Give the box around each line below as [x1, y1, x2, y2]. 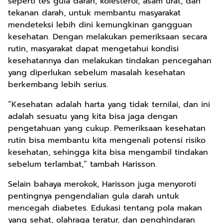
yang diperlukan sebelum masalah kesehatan [8, 67, 185, 79]
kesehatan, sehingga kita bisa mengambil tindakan [8, 146, 208, 158]
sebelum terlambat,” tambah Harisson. [8, 158, 157, 170]
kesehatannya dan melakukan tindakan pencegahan [8, 55, 212, 67]
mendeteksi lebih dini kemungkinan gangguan [8, 19, 192, 31]
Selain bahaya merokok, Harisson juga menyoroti [8, 178, 196, 190]
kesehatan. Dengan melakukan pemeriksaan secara [8, 31, 207, 43]
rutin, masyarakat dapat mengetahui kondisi [8, 43, 179, 55]
